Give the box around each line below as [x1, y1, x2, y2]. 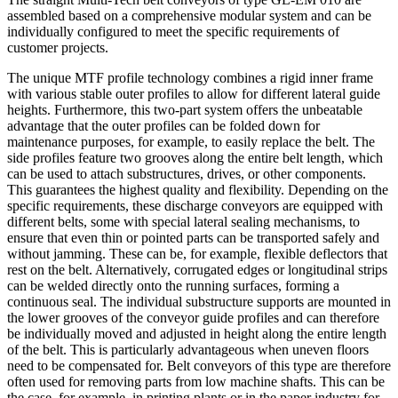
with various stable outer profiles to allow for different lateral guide [7, 85, 380, 101]
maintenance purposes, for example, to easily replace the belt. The [7, 133, 375, 149]
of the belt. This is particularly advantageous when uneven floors [7, 341, 369, 357]
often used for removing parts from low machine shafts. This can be [7, 373, 385, 389]
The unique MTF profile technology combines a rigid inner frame [7, 69, 373, 85]
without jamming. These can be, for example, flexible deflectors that [7, 245, 387, 261]
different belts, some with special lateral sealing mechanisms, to [7, 213, 360, 229]
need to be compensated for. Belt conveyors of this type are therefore [7, 357, 391, 373]
